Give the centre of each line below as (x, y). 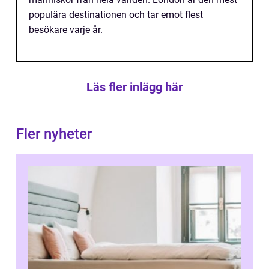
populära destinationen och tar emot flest (116, 14)
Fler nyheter (54, 134)
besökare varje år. (66, 29)
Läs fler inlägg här (134, 87)
